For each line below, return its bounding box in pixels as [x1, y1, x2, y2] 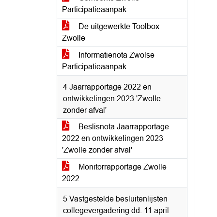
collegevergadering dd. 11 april [63, 206, 169, 215]
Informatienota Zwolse [77, 51, 155, 59]
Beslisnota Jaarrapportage [77, 123, 169, 131]
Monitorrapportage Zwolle [77, 163, 167, 171]
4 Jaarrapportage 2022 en [63, 83, 152, 91]
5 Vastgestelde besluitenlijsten [63, 195, 168, 203]
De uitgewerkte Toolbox [77, 22, 159, 31]
